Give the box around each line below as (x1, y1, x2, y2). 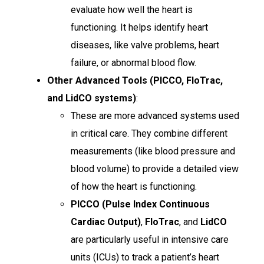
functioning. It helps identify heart (71, 21, 208, 33)
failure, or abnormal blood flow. (71, 57, 196, 68)
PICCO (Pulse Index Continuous (71, 198, 210, 210)
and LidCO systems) (47, 92, 136, 104)
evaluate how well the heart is (71, 4, 193, 15)
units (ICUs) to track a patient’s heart (71, 251, 219, 263)
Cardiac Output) (71, 216, 141, 227)
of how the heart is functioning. (71, 180, 197, 192)
